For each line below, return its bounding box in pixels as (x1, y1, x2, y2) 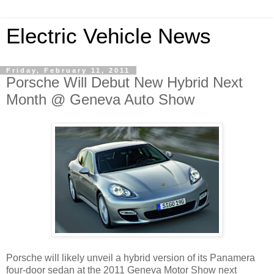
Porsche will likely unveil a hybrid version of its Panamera (6, 252, 255, 263)
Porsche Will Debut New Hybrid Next (6, 74, 243, 91)
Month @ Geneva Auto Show (6, 91, 194, 108)
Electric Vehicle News (6, 24, 211, 48)
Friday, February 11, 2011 (6, 67, 130, 74)
